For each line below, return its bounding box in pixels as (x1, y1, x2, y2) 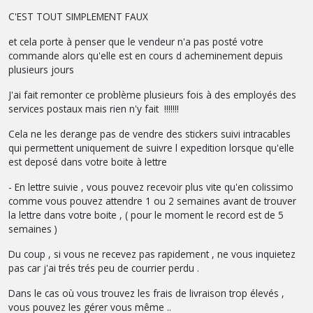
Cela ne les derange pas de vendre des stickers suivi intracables (8, 126, 291, 140)
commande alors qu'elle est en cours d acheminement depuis (8, 48, 283, 62)
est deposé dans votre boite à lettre (8, 154, 170, 168)
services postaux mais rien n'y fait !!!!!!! (8, 101, 179, 115)
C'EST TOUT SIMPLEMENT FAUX (8, 9, 148, 23)
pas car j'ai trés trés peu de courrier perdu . (8, 261, 199, 275)
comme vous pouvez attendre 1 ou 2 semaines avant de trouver (8, 194, 296, 208)
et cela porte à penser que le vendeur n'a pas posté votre (8, 34, 263, 48)
